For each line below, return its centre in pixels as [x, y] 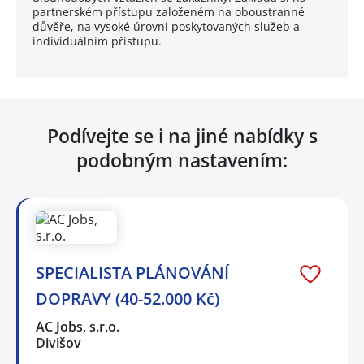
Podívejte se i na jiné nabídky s [182, 136]
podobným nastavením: [182, 160]
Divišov [58, 343]
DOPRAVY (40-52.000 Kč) [128, 299]
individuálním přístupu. [97, 41]
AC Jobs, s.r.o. [78, 327]
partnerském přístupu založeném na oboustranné [169, 12]
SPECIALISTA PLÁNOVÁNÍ [132, 273]
